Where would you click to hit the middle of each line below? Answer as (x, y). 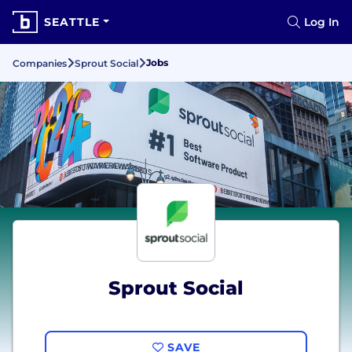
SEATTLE (72, 22)
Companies (40, 63)
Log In (322, 22)
